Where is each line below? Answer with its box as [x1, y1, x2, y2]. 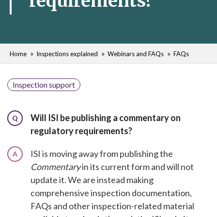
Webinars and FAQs [108, 50, 164, 58]
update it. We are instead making [31, 174, 154, 185]
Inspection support [13, 80, 75, 89]
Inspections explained [36, 50, 98, 58]
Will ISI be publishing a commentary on [31, 112, 181, 123]
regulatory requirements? [31, 125, 132, 136]
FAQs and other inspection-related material [31, 201, 194, 211]
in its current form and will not [80, 161, 194, 172]
